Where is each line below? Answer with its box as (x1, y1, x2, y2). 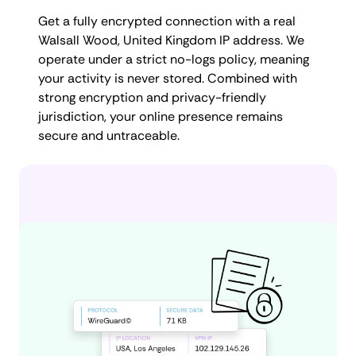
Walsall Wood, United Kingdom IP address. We (38, 31, 304, 48)
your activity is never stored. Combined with (38, 69, 297, 87)
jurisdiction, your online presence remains (38, 107, 283, 125)
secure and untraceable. (38, 126, 180, 144)
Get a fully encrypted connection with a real (38, 12, 296, 29)
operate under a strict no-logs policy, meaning (38, 50, 309, 68)
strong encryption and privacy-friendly (38, 88, 266, 106)
